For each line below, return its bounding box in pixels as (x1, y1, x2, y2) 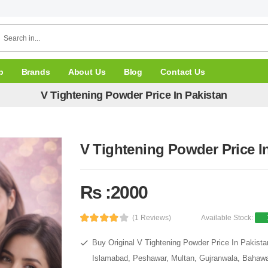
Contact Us (160, 66, 205, 77)
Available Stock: (201, 214, 255, 222)
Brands (21, 66, 50, 77)
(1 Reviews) (132, 214, 172, 222)
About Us (68, 66, 106, 77)
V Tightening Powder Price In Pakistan (41, 89, 227, 101)
